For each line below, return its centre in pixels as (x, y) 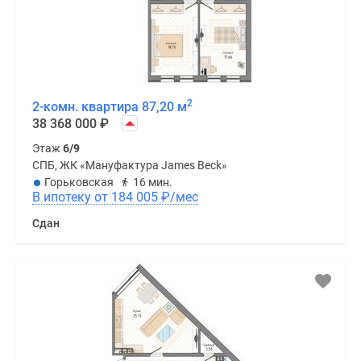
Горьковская (79, 183)
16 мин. (153, 183)
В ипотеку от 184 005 (136, 197)
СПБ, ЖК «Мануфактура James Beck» (130, 166)
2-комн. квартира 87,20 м (110, 107)
